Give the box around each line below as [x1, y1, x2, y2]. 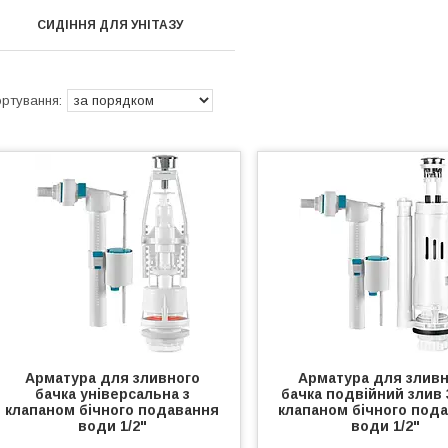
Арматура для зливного [24, 370, 200, 386]
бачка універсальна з [34, 386, 190, 402]
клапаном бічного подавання [5, 402, 220, 418]
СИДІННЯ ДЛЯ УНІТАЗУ [36, 18, 183, 32]
